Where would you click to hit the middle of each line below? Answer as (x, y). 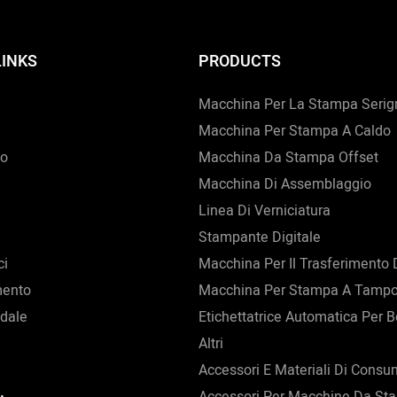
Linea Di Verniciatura (265, 211)
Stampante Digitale (260, 238)
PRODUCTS (240, 62)
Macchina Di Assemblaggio (285, 185)
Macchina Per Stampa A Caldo (295, 132)
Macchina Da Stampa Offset (288, 158)
